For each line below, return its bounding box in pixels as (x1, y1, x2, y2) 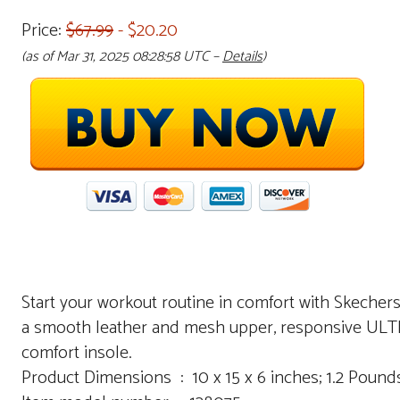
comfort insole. (21, 338, 132, 368)
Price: (21, 16, 66, 46)
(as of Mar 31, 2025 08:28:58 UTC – (21, 45, 222, 69)
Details (222, 45, 262, 69)
